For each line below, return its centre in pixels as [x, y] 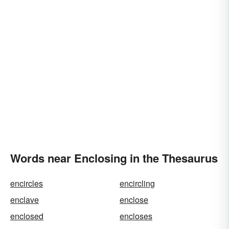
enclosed [27, 216]
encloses [136, 216]
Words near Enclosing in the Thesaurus [114, 158]
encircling [137, 183]
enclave [25, 200]
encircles [27, 183]
